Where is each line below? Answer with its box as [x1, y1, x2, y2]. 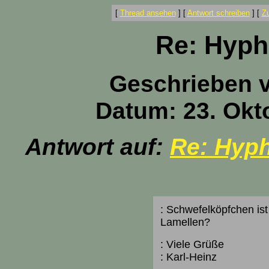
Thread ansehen [119, 8, 176, 17]
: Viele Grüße [160, 238, 224, 250]
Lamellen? [160, 216, 210, 228]
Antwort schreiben [187, 8, 250, 17]
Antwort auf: [25, 134, 170, 160]
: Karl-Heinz [160, 251, 217, 263]
